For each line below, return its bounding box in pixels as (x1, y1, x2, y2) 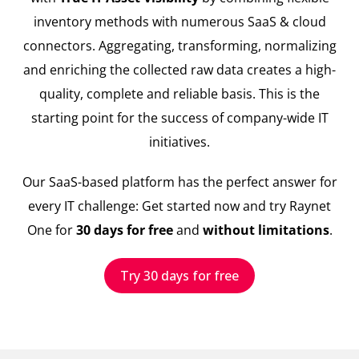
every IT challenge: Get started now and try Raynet (28, 197, 331, 216)
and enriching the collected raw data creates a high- (23, 61, 336, 79)
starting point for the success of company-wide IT (30, 109, 329, 127)
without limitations (202, 221, 329, 240)
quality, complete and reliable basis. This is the (39, 85, 320, 103)
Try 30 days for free (120, 267, 239, 285)
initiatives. (149, 133, 210, 151)
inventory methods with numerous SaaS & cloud (33, 13, 326, 31)
